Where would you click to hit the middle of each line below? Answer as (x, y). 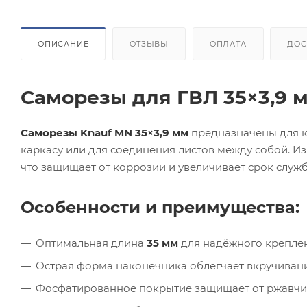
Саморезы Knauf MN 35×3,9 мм (105, 132)
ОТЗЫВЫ (149, 44)
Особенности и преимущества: (160, 207)
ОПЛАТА (228, 44)
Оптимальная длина (91, 243)
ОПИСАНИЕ (63, 44)
